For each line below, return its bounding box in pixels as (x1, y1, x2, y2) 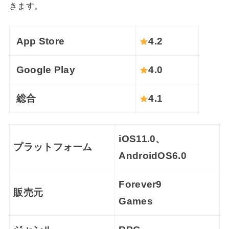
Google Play (13, 64, 75, 75)
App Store (13, 35, 65, 47)
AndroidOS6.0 (119, 150, 187, 162)
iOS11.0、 (119, 133, 166, 145)
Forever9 (119, 179, 162, 190)
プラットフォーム (13, 142, 93, 153)
